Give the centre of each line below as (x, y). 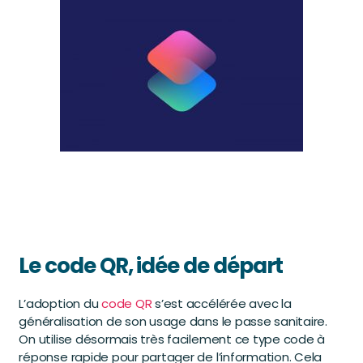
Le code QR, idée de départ (151, 266)
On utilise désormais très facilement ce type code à (172, 340)
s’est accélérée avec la (222, 304)
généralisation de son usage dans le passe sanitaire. (173, 322)
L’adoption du (60, 304)
